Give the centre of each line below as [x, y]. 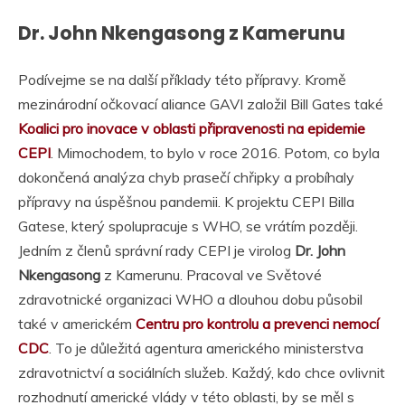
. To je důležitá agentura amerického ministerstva [206, 348]
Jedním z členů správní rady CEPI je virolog [156, 250]
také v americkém [77, 323]
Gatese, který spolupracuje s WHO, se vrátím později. [188, 226]
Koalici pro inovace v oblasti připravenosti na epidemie [192, 128]
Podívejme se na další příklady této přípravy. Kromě [182, 79]
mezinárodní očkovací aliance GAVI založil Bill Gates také [201, 104]
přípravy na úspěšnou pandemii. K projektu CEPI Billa [186, 201]
